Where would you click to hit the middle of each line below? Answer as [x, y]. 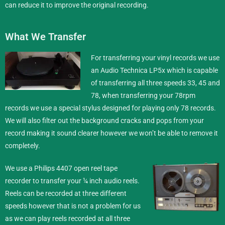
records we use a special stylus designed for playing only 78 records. [110, 108]
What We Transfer [45, 36]
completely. [23, 145]
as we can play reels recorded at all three [68, 218]
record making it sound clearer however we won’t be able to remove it [111, 133]
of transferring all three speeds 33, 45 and [155, 83]
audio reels [121, 181]
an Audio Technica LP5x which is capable [154, 70]
